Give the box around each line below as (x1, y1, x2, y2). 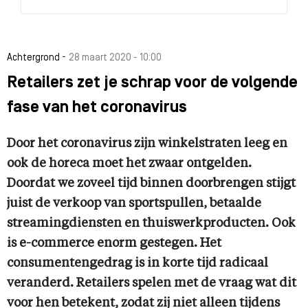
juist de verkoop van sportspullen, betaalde (7, 197, 261, 210)
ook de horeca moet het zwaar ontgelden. (7, 157, 252, 170)
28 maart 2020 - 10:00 (69, 53, 162, 63)
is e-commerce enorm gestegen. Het (7, 237, 221, 250)
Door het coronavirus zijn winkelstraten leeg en (7, 137, 287, 150)
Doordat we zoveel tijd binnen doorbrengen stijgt (7, 177, 296, 190)
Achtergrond (7, 53, 62, 63)
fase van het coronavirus (7, 100, 187, 116)
